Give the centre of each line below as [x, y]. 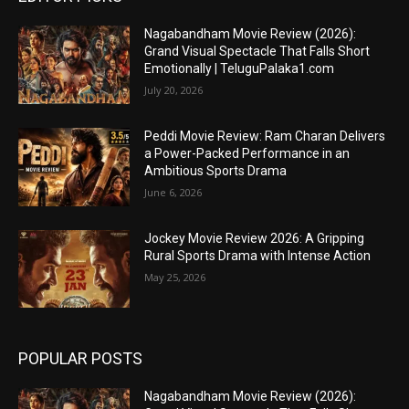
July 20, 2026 [174, 90]
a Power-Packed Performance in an [247, 153]
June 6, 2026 [173, 192]
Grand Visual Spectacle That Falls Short [257, 52]
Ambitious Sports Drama [216, 170]
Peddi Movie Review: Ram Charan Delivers [265, 136]
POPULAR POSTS [80, 359]
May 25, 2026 [175, 277]
